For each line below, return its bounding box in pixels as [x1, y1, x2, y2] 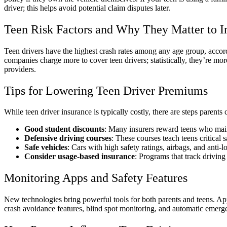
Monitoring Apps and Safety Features [4, 171, 187, 185]
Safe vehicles [24, 143, 67, 152]
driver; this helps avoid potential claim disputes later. [4, 3, 170, 12]
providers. [4, 64, 36, 73]
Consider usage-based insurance [24, 152, 135, 161]
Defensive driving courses [24, 134, 111, 143]
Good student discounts [24, 125, 104, 134]
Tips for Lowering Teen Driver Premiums [4, 84, 208, 97]
